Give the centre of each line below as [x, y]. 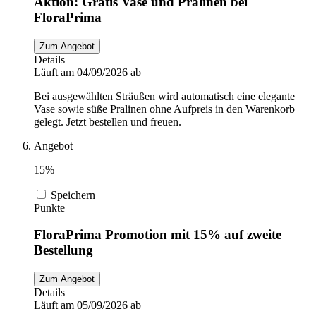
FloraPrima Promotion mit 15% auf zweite [158, 235]
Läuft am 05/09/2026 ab [87, 305]
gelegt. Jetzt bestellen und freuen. [108, 121]
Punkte [49, 207]
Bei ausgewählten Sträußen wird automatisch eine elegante [164, 96]
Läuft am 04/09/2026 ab [87, 72]
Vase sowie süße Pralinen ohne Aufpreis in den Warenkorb [164, 109]
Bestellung [63, 250]
